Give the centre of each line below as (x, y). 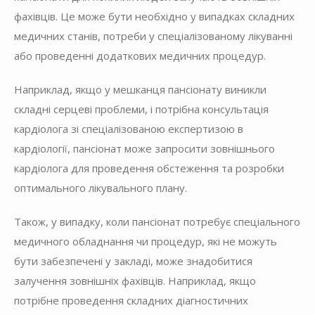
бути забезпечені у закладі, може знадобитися (133, 261)
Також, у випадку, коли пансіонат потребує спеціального (157, 221)
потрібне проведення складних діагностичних (131, 300)
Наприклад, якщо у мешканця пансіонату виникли (140, 89)
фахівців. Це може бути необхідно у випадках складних (154, 16)
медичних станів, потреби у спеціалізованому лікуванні (153, 36)
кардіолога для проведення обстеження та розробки (149, 168)
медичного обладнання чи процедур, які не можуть (146, 241)
